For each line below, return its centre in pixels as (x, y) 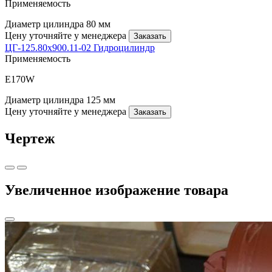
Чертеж (30, 138)
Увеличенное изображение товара (117, 190)
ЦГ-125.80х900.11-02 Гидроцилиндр (80, 48)
